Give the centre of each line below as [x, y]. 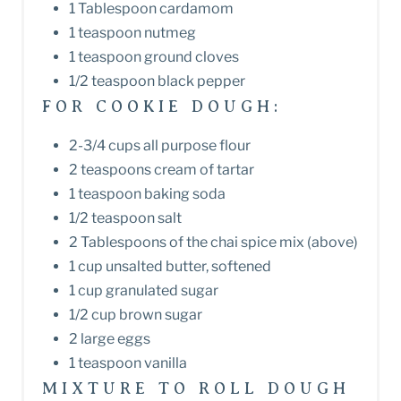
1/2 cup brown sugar [136, 315]
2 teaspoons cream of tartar [162, 170]
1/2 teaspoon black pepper [157, 81]
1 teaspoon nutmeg [132, 33]
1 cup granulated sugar [144, 291]
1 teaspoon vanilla [128, 363]
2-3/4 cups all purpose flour [160, 146]
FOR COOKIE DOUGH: [162, 107]
